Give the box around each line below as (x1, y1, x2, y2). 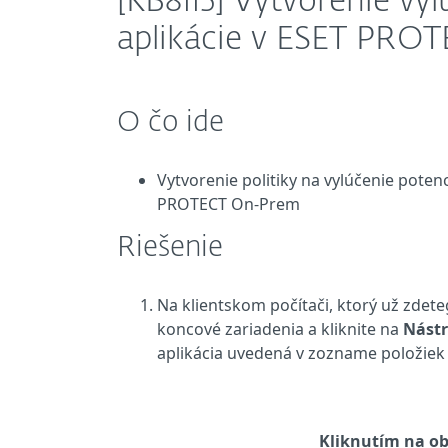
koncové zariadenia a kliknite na (157, 318, 403, 340)
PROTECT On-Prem (157, 193, 300, 215)
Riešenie (117, 234, 223, 262)
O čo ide (117, 109, 224, 137)
